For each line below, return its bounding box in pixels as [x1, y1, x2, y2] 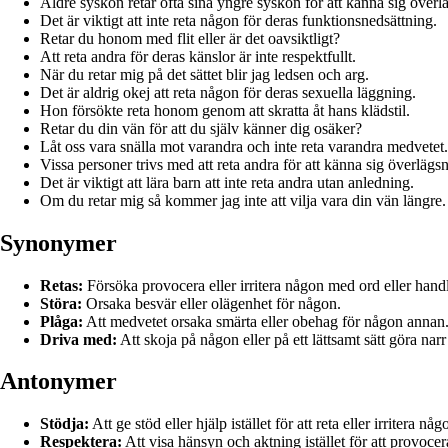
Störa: [40, 294, 82, 312]
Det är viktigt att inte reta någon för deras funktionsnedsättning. [40, 11, 437, 29]
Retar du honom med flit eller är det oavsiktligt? [40, 29, 340, 47]
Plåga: [40, 312, 83, 330]
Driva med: [40, 330, 117, 348]
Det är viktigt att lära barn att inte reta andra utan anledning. [40, 173, 414, 191]
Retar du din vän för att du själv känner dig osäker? [40, 119, 362, 137]
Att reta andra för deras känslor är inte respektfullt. [40, 47, 356, 65]
